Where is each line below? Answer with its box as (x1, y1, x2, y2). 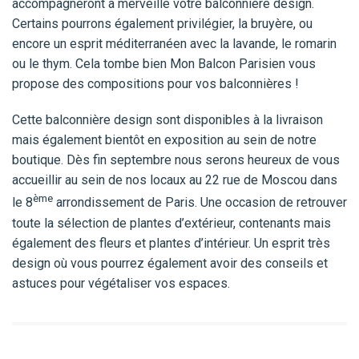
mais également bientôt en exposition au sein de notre (12, 132, 317, 148)
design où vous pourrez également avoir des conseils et (12, 255, 328, 271)
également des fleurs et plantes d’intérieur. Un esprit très (12, 235, 330, 251)
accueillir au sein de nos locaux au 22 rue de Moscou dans (12, 172, 337, 188)
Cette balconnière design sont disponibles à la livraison (12, 112, 323, 128)
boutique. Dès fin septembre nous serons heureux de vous (12, 152, 340, 168)
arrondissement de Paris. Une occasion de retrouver (53, 195, 347, 211)
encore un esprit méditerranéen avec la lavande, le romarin (12, 36, 337, 52)
